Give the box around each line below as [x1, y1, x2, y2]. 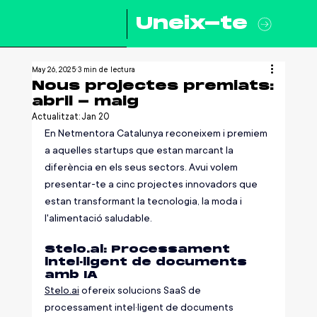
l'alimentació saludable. [44, 212, 152, 224]
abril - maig [31, 94, 139, 109]
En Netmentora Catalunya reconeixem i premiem [44, 127, 270, 139]
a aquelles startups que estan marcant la [44, 144, 236, 156]
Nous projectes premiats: [31, 79, 274, 93]
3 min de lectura [77, 66, 135, 74]
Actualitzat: [31, 112, 82, 122]
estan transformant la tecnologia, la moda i [44, 195, 244, 207]
